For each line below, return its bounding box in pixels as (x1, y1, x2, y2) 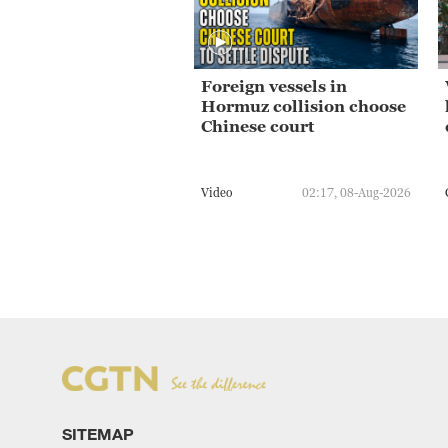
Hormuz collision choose (201, 97, 406, 116)
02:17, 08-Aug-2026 (302, 185, 411, 201)
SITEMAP (62, 423, 134, 443)
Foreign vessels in (201, 77, 347, 96)
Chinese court (201, 117, 314, 136)
